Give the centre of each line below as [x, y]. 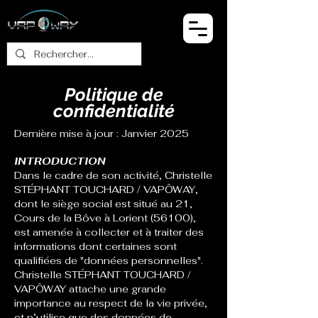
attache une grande [116, 289]
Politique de [114, 94]
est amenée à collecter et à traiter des [109, 232]
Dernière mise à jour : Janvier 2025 [102, 133]
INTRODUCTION [60, 161]
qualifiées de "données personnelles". [109, 261]
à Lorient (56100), [149, 218]
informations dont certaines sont [95, 246]
